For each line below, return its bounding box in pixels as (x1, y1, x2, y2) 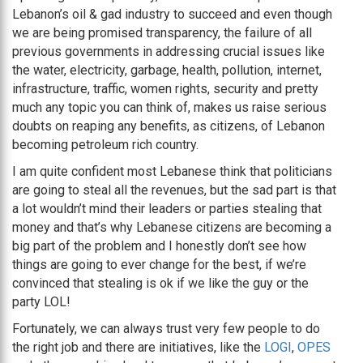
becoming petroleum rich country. (12, 137, 199, 153)
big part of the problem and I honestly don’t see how (12, 238, 306, 254)
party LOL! (12, 294, 70, 310)
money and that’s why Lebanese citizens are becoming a (12, 220, 331, 236)
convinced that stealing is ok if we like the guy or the (12, 275, 309, 292)
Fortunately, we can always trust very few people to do (12, 321, 320, 337)
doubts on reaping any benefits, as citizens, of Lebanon (12, 118, 325, 135)
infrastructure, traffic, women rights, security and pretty (12, 81, 318, 97)
